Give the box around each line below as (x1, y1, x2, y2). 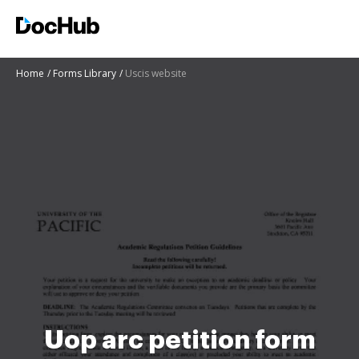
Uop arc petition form (43, 327, 316, 353)
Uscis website (125, 67, 187, 80)
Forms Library (53, 67, 116, 80)
